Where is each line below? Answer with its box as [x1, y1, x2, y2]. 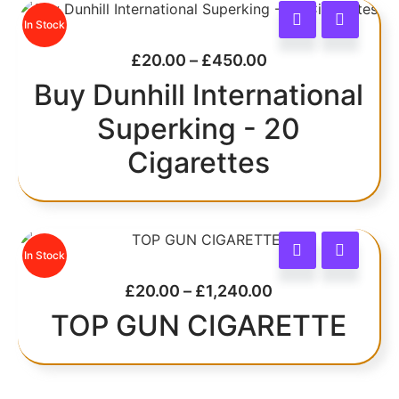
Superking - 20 [97, 110, 300, 146]
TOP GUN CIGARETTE [51, 307, 346, 343]
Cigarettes [127, 144, 270, 180]
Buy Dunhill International [34, 77, 363, 112]
